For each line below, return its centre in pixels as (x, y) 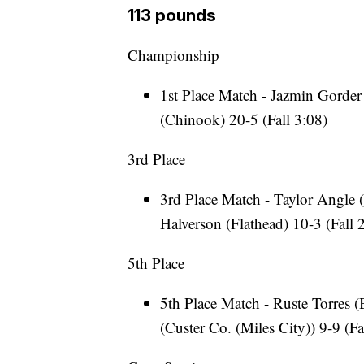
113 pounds (172, 15)
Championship (173, 55)
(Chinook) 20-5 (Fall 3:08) (244, 119)
